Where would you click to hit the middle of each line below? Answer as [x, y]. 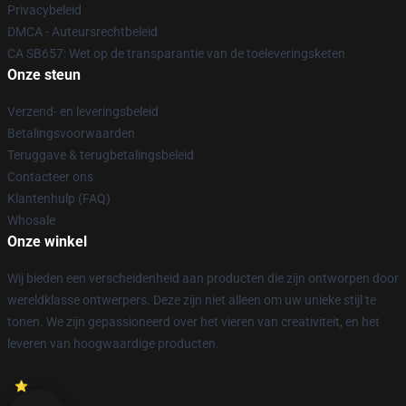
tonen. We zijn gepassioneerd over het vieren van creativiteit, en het [193, 322]
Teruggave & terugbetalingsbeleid [101, 155]
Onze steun [44, 75]
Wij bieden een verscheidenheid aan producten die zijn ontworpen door [203, 278]
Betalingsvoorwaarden [71, 133]
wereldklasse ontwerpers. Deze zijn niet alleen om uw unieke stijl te [192, 300]
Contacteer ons [50, 177]
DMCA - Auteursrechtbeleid [82, 32]
